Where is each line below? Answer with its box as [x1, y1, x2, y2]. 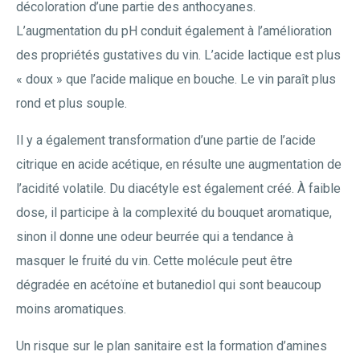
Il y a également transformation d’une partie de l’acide [16, 133, 316, 148]
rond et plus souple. [16, 96, 127, 111]
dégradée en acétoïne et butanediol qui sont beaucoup [16, 277, 321, 292]
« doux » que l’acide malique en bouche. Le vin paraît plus [16, 72, 336, 87]
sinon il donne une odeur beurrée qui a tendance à [16, 229, 293, 244]
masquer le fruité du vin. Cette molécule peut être [16, 253, 292, 268]
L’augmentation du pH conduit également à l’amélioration [16, 23, 332, 39]
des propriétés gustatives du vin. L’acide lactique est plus [16, 47, 341, 63]
